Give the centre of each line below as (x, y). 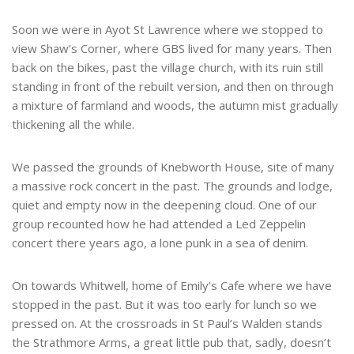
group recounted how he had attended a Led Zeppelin (159, 224)
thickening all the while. (73, 124)
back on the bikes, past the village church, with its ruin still (168, 68)
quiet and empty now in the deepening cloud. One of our (164, 205)
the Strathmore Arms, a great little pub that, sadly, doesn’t (171, 343)
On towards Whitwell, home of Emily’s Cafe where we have (172, 286)
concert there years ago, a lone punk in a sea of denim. (160, 243)
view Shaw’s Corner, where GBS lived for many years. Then (172, 49)
